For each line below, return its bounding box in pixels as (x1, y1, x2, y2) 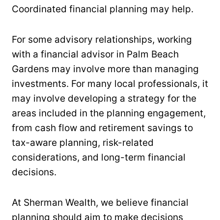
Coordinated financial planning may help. (12, 3, 193, 15)
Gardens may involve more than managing (12, 63, 199, 75)
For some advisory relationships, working (12, 33, 192, 45)
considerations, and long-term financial (12, 151, 186, 163)
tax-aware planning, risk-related (12, 137, 154, 148)
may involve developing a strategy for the (12, 92, 196, 104)
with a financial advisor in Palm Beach (12, 48, 179, 60)
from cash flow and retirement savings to (12, 122, 193, 134)
